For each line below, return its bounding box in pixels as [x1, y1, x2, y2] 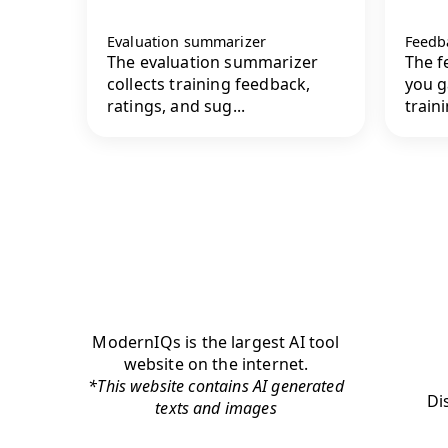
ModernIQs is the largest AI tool [92, 331, 340, 354]
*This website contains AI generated [88, 375, 344, 398]
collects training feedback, [107, 72, 311, 95]
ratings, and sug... [107, 94, 246, 117]
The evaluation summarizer [107, 50, 319, 73]
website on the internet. [123, 353, 309, 376]
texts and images [155, 397, 277, 420]
